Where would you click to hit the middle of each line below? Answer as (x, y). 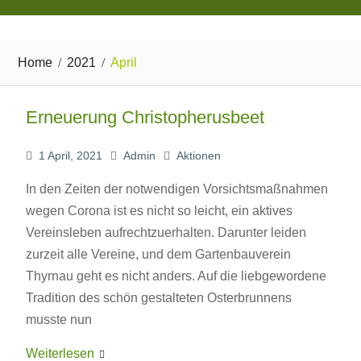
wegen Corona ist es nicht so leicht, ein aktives (159, 210)
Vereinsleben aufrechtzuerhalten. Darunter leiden (166, 232)
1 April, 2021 (70, 155)
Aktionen (198, 155)
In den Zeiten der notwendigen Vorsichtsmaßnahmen (176, 189)
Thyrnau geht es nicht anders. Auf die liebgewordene (176, 276)
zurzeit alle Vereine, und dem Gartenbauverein (158, 254)
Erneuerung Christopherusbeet (145, 117)
